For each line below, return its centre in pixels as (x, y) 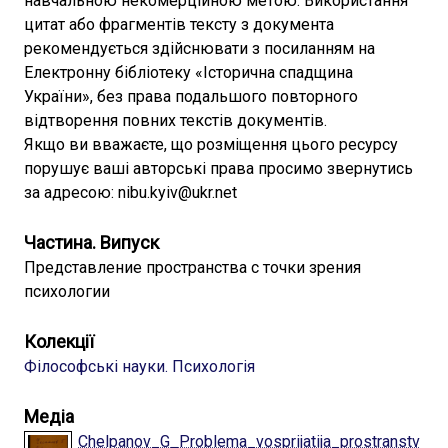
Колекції (59, 341)
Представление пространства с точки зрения (192, 267)
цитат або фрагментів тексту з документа (179, 24)
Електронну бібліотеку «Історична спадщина (188, 72)
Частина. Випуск (91, 242)
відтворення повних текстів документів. (175, 120)
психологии (67, 291)
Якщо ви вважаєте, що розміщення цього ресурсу (211, 144)
